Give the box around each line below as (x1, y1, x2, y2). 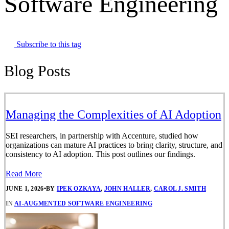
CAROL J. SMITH (153, 185, 206, 192)
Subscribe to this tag (14, 39, 81, 49)
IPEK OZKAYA (56, 185, 101, 192)
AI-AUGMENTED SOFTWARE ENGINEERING (14, 200, 152, 208)
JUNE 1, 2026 (6, 185, 44, 192)
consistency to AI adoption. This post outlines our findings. (6, 149, 195, 158)
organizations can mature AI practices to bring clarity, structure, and (6, 140, 222, 149)
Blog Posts (4, 62, 71, 79)
